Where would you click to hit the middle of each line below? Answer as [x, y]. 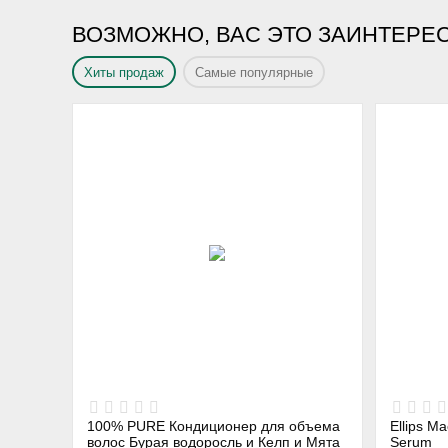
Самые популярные [254, 72]
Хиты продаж [124, 72]
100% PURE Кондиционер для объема [128, 426]
